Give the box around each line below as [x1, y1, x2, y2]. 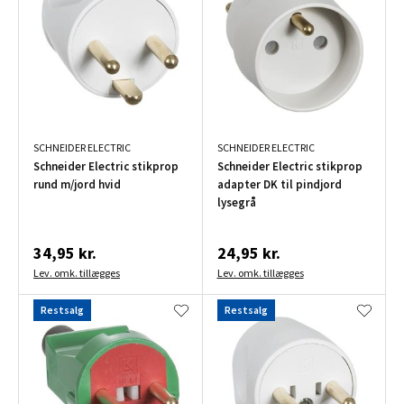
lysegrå [216, 195, 256, 211]
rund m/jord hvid [33, 177, 121, 193]
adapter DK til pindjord [216, 177, 342, 193]
